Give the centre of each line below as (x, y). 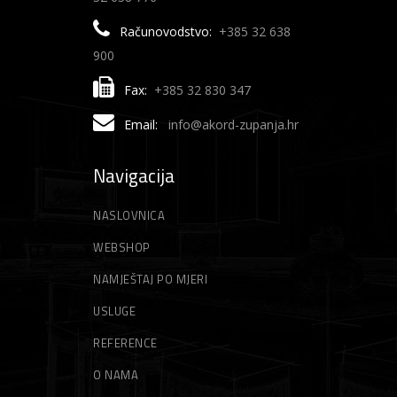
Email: (143, 125)
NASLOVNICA (129, 215)
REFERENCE (125, 343)
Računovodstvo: (166, 31)
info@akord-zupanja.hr (234, 125)
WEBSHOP (122, 247)
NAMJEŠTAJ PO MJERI (150, 279)
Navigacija (134, 175)
